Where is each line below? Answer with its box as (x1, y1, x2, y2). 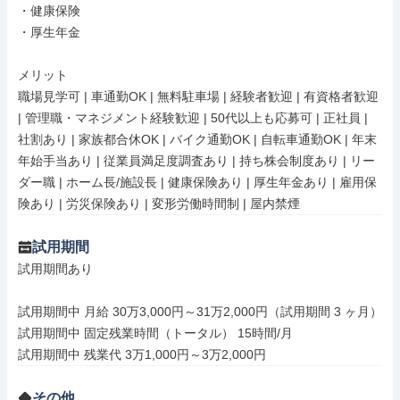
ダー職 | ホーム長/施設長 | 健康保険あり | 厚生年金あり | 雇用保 (18, 175, 377, 189)
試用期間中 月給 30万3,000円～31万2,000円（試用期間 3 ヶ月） (18, 304, 382, 319)
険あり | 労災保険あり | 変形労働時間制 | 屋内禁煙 (18, 196, 300, 211)
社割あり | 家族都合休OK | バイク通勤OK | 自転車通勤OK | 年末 (18, 132, 377, 146)
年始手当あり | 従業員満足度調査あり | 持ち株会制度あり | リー (18, 154, 375, 168)
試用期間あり (18, 262, 93, 276)
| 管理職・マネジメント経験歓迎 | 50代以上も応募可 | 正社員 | (18, 111, 368, 125)
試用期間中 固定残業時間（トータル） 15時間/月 (18, 326, 293, 340)
